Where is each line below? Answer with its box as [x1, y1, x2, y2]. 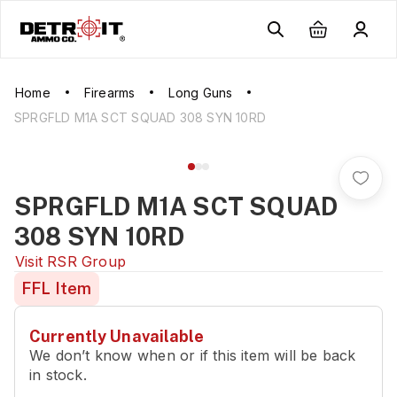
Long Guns [168, 85, 233, 100]
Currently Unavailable [29, 327, 204, 346]
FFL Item [21, 279, 92, 298]
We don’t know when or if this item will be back [29, 346, 356, 364]
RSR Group [47, 253, 127, 270]
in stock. [29, 366, 87, 384]
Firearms [83, 85, 136, 100]
